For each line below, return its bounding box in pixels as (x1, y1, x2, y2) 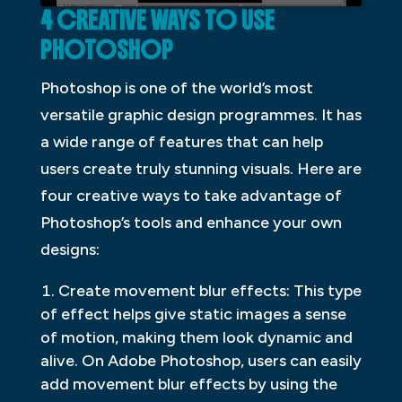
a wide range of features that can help (39, 131, 323, 152)
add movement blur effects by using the (39, 373, 337, 394)
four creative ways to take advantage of (39, 185, 342, 205)
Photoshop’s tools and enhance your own (39, 212, 342, 232)
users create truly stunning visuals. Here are (39, 158, 362, 179)
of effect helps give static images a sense (39, 303, 346, 324)
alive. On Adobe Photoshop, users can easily (39, 350, 362, 371)
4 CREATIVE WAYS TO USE (39, 4, 275, 36)
